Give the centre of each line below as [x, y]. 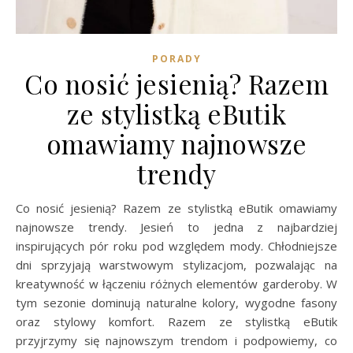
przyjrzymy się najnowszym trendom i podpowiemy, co [176, 340]
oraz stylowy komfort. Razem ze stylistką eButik [176, 321]
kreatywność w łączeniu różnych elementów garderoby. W [176, 283]
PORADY [176, 58]
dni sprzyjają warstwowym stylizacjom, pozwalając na [176, 264]
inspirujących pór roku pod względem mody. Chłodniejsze [176, 245]
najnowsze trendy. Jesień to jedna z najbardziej [176, 227]
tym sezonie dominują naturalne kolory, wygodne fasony [176, 302]
